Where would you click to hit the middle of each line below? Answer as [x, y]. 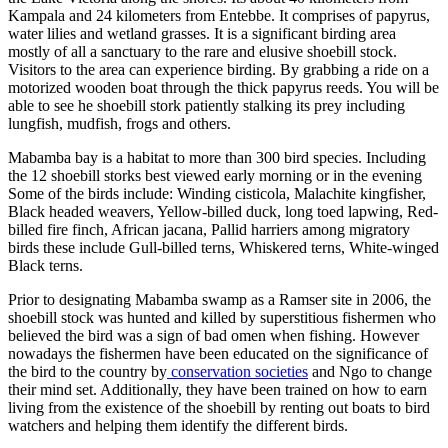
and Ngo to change [370, 371]
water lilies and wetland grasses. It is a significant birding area [202, 33]
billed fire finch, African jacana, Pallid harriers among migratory [209, 229]
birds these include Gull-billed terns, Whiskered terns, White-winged [223, 247]
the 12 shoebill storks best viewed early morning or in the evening [215, 175]
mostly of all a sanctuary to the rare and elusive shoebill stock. [202, 51]
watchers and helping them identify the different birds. [178, 425]
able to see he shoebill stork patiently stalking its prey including [206, 105]
